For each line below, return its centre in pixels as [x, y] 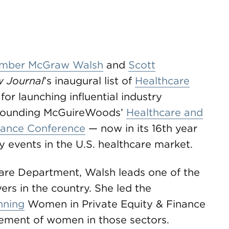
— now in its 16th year [141, 128]
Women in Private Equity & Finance [115, 204]
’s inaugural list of [89, 81]
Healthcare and [165, 112]
